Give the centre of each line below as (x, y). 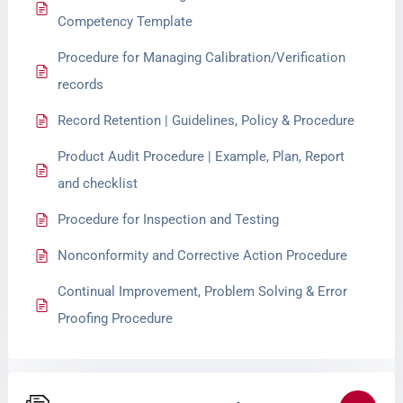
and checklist (98, 184)
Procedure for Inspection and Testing (169, 219)
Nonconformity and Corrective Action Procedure (203, 255)
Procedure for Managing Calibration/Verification (202, 58)
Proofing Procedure (116, 318)
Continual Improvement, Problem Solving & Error (203, 291)
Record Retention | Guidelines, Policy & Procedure (206, 121)
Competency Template (125, 22)
